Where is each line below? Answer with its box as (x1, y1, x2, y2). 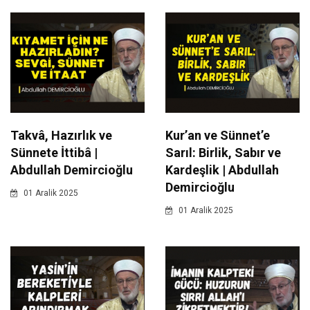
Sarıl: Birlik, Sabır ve (165, 145, 281, 161)
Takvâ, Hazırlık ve (10, 128, 112, 143)
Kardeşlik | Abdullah (165, 163, 279, 178)
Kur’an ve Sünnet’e (165, 128, 270, 143)
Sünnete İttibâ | (10, 145, 98, 161)
